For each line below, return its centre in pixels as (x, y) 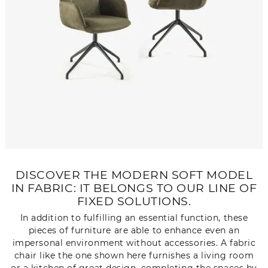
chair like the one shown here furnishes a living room (134, 255)
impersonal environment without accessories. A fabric (134, 243)
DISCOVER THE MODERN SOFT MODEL (134, 175)
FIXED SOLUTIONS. (134, 201)
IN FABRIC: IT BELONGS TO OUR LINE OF (134, 188)
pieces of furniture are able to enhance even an (134, 230)
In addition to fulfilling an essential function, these (134, 217)
